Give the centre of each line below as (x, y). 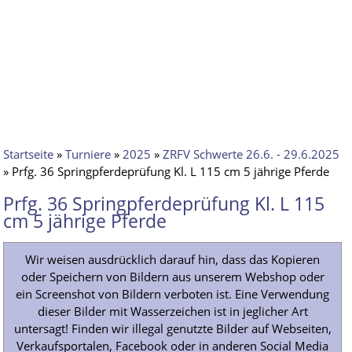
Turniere (88, 154)
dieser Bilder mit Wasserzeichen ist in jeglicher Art (172, 311)
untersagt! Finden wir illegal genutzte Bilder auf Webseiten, (172, 328)
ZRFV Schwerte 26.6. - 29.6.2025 (251, 154)
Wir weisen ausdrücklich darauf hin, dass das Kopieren (173, 259)
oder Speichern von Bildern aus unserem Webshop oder (172, 277)
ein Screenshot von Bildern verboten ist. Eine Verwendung (173, 294)
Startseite (29, 154)
